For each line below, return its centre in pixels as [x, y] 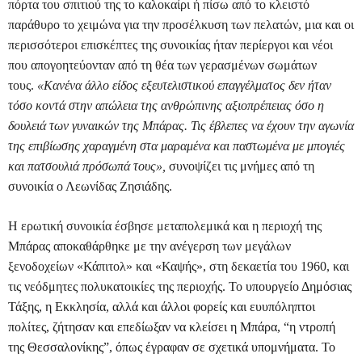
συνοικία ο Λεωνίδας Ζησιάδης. [90, 187]
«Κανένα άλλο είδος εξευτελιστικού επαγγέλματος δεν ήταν [184, 86]
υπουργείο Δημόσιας [297, 287]
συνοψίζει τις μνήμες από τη [240, 166]
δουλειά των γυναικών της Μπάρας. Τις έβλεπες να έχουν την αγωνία [181, 126]
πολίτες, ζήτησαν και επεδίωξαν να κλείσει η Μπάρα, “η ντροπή [172, 327]
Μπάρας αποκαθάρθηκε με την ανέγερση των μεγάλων [149, 246]
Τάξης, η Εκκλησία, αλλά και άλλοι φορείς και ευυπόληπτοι [162, 307]
